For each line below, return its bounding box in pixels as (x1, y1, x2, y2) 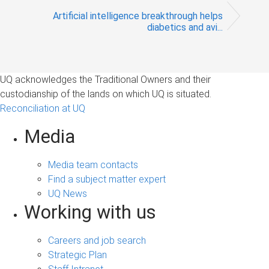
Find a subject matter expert (48, 173, 166, 185)
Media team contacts (48, 159, 138, 171)
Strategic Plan (48, 249, 107, 261)
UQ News (48, 187, 87, 199)
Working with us (24, 201, 156, 223)
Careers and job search (48, 234, 146, 246)
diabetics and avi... (147, 21, 223, 33)
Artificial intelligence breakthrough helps (53, 10, 223, 22)
